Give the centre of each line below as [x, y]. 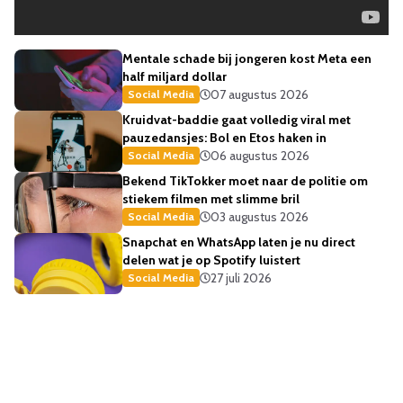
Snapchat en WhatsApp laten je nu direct [239, 242]
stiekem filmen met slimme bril [211, 199]
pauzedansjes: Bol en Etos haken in [224, 138]
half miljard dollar [175, 76]
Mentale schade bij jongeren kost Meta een [247, 58]
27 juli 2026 [241, 278]
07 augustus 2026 [260, 94]
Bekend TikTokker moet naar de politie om [245, 181]
